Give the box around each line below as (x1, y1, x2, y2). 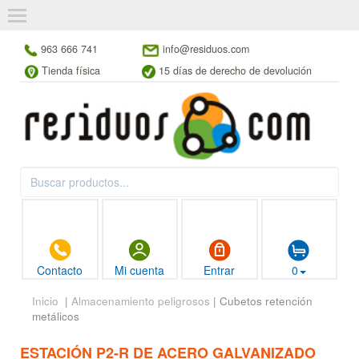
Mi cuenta (115, 262, 165, 279)
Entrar (204, 262, 236, 279)
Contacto (37, 262, 83, 279)
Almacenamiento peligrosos (71, 293, 210, 309)
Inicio (32, 293, 58, 309)
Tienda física (41, 63, 100, 79)
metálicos (32, 309, 79, 325)
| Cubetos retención (210, 293, 313, 309)
